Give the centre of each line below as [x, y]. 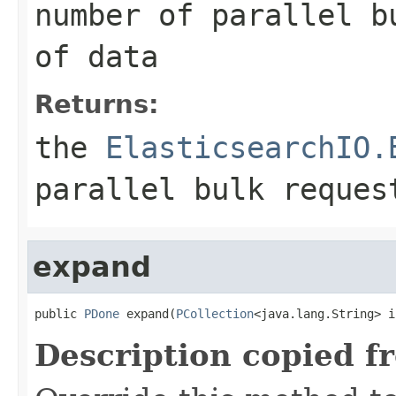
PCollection [215, 313]
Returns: [97, 104]
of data [96, 56]
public [59, 313]
